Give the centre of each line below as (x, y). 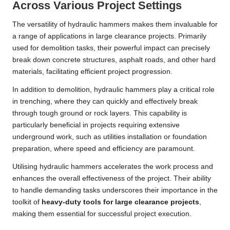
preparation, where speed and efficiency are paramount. (104, 149)
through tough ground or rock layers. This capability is (100, 113)
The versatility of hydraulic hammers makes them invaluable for (115, 25)
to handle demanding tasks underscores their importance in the (115, 190)
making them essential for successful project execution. (102, 214)
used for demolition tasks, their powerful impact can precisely (111, 48)
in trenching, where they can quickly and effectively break (105, 102)
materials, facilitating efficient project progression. (92, 72)
